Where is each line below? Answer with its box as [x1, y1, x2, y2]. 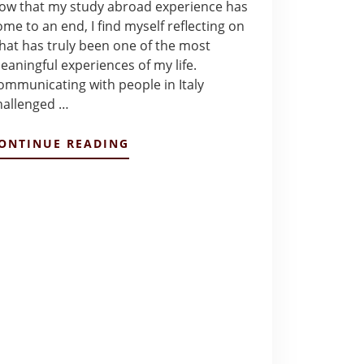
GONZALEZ [128, 211, 201, 227]
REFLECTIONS [128, 165, 222, 181]
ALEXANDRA [128, 196, 212, 212]
